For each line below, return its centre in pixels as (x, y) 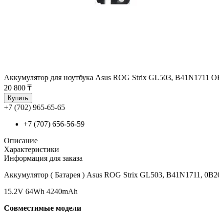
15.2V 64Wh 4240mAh (41, 191)
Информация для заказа (43, 158)
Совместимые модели (43, 208)
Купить (18, 98)
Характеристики (32, 149)
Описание (21, 140)
